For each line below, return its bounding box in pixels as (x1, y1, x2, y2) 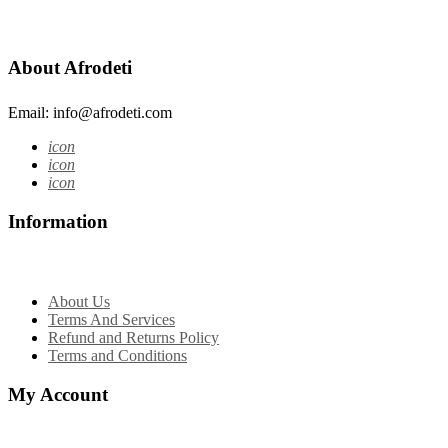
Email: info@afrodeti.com (8, 104, 172, 122)
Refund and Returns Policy (48, 328, 219, 346)
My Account (8, 383, 108, 405)
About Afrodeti (8, 57, 132, 79)
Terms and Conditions (48, 346, 187, 364)
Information (8, 211, 108, 233)
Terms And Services (48, 310, 175, 328)
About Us (48, 292, 110, 310)
